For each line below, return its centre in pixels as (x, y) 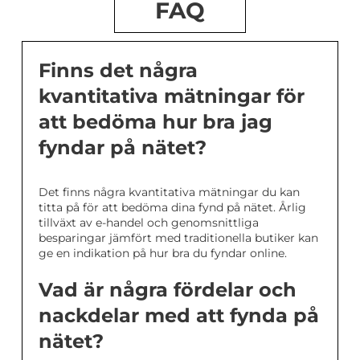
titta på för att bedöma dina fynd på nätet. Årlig (172, 207)
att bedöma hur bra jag (155, 121)
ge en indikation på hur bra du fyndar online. (163, 253)
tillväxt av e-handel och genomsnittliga (149, 222)
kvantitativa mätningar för (172, 96)
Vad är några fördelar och (168, 289)
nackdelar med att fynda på (179, 315)
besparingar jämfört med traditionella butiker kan (178, 237)
